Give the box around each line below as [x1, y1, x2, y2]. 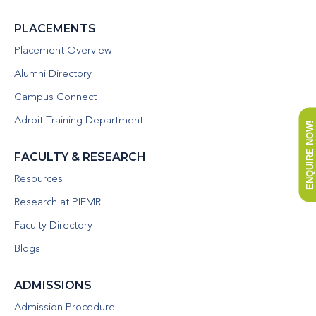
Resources [14, 174, 63, 185]
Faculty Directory [14, 221, 92, 231]
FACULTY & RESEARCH [14, 150, 146, 164]
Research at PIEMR [14, 197, 101, 208]
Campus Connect [14, 92, 97, 103]
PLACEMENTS [14, 22, 96, 35]
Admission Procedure [14, 303, 115, 313]
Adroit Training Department [14, 116, 143, 126]
